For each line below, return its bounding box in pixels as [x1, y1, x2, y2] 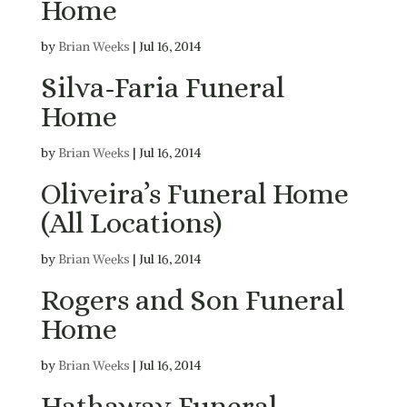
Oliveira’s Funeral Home [40, 176, 349, 210]
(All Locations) [40, 205, 222, 239]
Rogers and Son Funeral [40, 283, 344, 316]
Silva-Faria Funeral [40, 70, 284, 104]
